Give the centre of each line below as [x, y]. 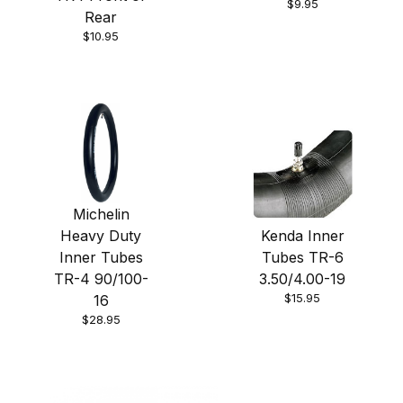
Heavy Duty [101, 236]
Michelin [101, 215]
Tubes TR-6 [302, 258]
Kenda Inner [302, 236]
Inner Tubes [101, 258]
